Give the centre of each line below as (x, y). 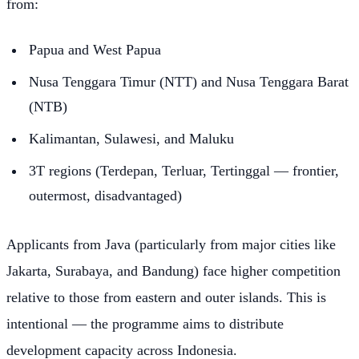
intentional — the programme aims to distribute (145, 323)
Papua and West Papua (95, 50)
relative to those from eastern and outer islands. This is (166, 297)
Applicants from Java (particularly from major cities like (171, 244)
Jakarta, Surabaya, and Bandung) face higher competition (173, 270)
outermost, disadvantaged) (105, 195)
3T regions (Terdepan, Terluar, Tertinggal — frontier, (184, 170)
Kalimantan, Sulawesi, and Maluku (131, 139)
